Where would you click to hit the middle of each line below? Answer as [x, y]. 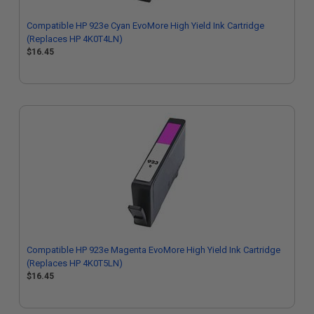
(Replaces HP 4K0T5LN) [75, 263]
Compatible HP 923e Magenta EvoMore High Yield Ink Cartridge [153, 250]
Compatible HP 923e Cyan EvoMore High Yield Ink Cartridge [145, 26]
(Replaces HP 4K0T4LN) [75, 39]
